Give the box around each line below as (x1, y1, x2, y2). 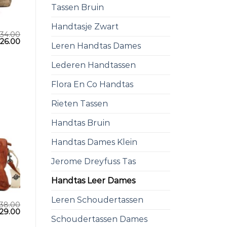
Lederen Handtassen (51, 60, 136, 70)
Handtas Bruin (51, 118, 110, 128)
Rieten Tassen (51, 99, 108, 109)
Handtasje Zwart (51, 22, 119, 32)
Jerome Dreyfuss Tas (51, 157, 136, 167)
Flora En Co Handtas (51, 80, 133, 90)
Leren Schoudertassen (51, 195, 143, 205)
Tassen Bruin (51, 3, 104, 13)
